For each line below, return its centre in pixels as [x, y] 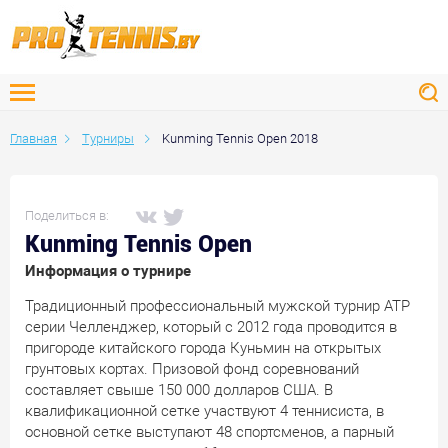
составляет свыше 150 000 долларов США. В [179, 389]
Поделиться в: [67, 215]
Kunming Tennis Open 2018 [240, 138]
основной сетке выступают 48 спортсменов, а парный [209, 431]
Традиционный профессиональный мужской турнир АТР [217, 305]
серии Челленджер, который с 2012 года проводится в [211, 326]
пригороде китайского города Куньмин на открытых [203, 347]
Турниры [108, 138]
